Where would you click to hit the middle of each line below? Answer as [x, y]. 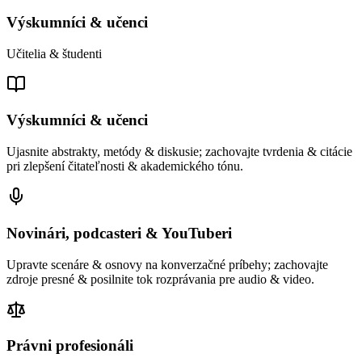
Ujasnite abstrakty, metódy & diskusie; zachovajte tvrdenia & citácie [179, 152]
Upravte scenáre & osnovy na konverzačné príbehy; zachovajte [167, 264]
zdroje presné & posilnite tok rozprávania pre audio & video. [160, 279]
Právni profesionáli [70, 346]
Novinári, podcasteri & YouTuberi [119, 233]
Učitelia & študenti [54, 53]
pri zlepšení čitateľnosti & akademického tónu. [125, 166]
